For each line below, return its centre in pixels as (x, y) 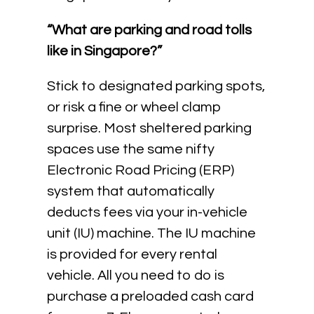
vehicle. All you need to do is (136, 275)
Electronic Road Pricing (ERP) (141, 170)
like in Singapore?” (105, 51)
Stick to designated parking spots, (156, 86)
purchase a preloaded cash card (151, 296)
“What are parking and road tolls (150, 30)
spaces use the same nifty (131, 149)
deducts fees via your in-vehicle (148, 212)
